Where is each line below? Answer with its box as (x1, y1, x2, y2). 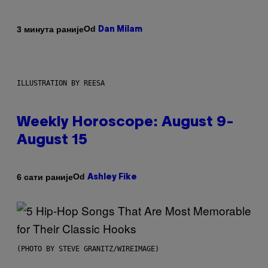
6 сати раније (17, 172, 73, 182)
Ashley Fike (87, 173, 137, 182)
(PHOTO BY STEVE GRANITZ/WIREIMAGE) (17, 245, 159, 254)
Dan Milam (98, 26, 142, 34)
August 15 (17, 134, 87, 148)
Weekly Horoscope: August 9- (17, 116, 234, 130)
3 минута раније (17, 24, 84, 34)
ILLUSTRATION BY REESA (17, 79, 105, 88)
